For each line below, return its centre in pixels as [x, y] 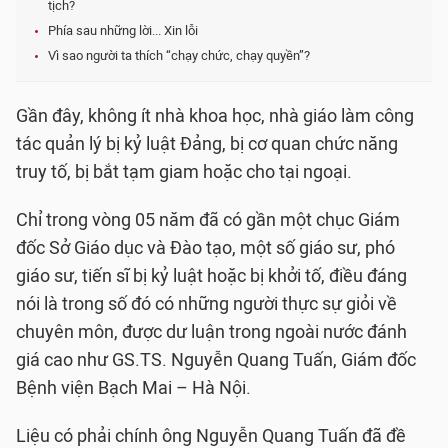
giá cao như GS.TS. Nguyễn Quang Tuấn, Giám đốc [216, 360]
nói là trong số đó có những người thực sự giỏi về [206, 304]
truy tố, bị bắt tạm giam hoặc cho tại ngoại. [184, 172]
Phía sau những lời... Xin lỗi [123, 30]
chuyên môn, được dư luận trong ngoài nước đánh [211, 332]
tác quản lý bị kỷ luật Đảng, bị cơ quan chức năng [207, 144]
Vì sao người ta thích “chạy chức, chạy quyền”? [179, 55]
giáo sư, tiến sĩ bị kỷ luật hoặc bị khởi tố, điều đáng [211, 276]
